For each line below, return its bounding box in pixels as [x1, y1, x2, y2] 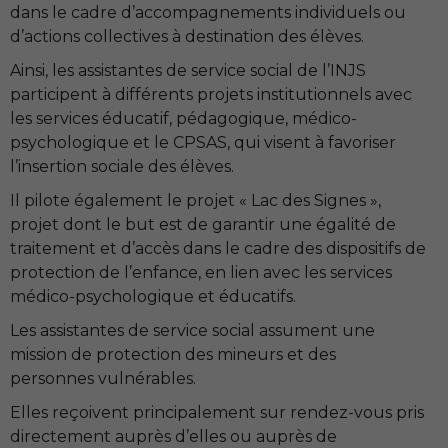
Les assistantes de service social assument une [10, 321, 375, 340]
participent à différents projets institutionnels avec [10, 85, 412, 104]
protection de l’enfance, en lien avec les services [10, 263, 392, 282]
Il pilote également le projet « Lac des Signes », [10, 191, 381, 210]
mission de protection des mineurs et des [10, 345, 336, 364]
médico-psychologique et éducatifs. [10, 287, 296, 306]
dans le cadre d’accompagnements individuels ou [10, 3, 406, 22]
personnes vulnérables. [10, 369, 196, 388]
